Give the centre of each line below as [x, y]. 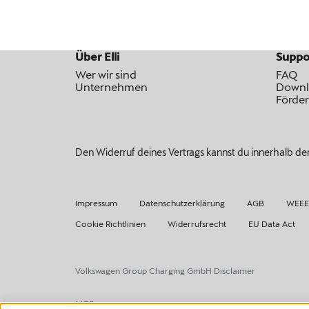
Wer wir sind [106, 74]
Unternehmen [111, 87]
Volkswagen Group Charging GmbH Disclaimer [165, 270]
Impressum [96, 203]
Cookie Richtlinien [110, 223]
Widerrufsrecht [197, 223]
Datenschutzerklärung [182, 203]
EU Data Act [271, 223]
